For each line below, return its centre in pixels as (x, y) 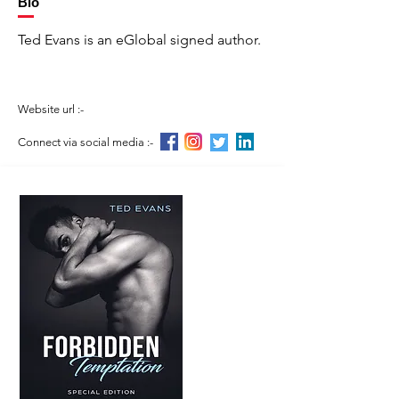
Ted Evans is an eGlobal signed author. (139, 40)
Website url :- (51, 109)
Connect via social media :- (85, 142)
